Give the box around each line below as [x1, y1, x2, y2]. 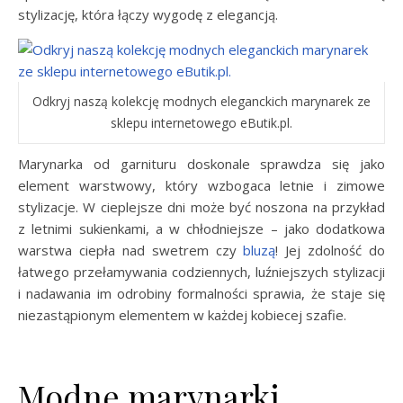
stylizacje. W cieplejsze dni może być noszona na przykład [18, 198, 385, 216]
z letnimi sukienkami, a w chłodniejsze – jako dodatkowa [18, 219, 385, 237]
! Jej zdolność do [275, 241, 385, 259]
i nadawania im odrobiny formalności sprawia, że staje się [18, 284, 385, 302]
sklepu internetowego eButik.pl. [111, 114, 292, 131]
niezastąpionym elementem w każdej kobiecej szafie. [18, 306, 346, 324]
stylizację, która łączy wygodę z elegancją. [18, 5, 278, 23]
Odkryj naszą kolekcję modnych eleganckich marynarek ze [32, 93, 371, 110]
